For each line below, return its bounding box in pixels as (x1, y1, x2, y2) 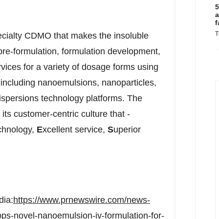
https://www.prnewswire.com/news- (13, 195, 150, 205)
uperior (113, 125, 141, 134)
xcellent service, (43, 125, 108, 134)
